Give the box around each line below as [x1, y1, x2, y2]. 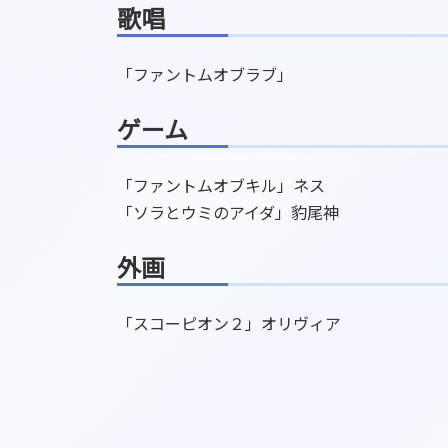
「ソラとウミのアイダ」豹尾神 [117, 200, 339, 225]
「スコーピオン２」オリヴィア [117, 311, 341, 336]
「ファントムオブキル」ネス [117, 173, 325, 198]
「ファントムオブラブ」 [117, 62, 293, 87]
